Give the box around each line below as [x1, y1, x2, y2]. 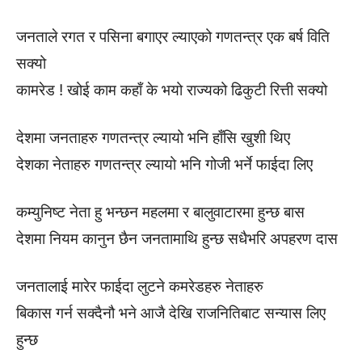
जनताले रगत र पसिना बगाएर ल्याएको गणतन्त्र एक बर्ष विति [16, 27, 330, 46]
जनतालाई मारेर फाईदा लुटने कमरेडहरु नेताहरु [16, 277, 263, 296]
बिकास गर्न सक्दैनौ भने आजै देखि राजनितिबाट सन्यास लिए [16, 304, 326, 322]
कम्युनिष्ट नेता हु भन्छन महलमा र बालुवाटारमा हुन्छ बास [16, 203, 305, 221]
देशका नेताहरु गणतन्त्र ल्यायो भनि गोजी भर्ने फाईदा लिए [16, 155, 313, 174]
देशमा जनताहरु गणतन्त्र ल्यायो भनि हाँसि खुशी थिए [16, 128, 290, 147]
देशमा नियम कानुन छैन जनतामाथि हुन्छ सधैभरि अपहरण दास [16, 229, 338, 248]
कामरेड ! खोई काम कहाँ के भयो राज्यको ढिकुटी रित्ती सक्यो [16, 81, 327, 99]
